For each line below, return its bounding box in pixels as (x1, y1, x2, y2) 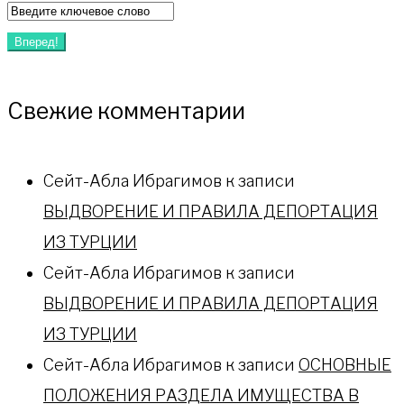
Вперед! (14, 35, 59, 50)
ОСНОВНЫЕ (298, 354, 391, 374)
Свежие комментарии (7, 96, 245, 124)
